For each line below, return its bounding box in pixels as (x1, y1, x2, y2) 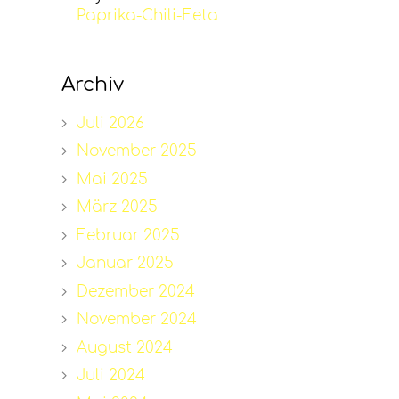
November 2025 (76, 142, 197, 160)
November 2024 (76, 311, 197, 329)
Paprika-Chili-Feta (76, 6, 218, 24)
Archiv (61, 73, 124, 95)
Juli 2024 (76, 367, 145, 385)
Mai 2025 (76, 170, 148, 188)
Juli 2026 (76, 114, 144, 132)
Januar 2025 (76, 255, 174, 273)
